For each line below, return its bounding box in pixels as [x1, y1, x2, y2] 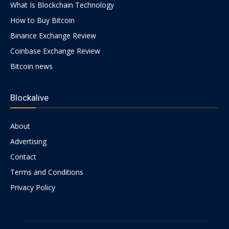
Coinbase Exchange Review [10, 46, 100, 56]
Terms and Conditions [10, 167, 83, 177]
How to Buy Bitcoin [10, 15, 75, 25]
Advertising [10, 136, 47, 146]
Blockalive [10, 93, 49, 103]
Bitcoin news [10, 61, 53, 71]
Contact [10, 152, 36, 162]
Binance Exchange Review [10, 31, 96, 40]
